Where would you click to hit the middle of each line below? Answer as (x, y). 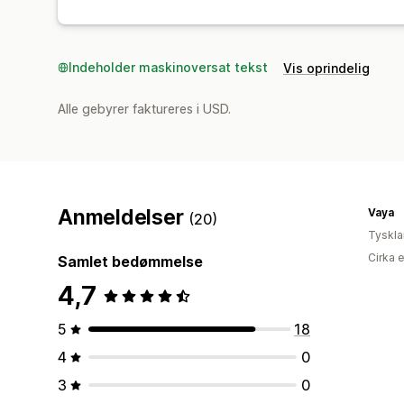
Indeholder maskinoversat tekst (168, 67)
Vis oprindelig (326, 68)
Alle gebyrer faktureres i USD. (144, 108)
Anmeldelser (124, 217)
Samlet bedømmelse (130, 261)
